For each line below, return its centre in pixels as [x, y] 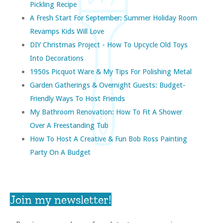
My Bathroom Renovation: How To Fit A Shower [106, 111]
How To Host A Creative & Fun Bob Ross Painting [109, 138]
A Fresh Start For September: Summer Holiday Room [113, 17]
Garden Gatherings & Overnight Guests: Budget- [108, 85]
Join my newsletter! [61, 199]
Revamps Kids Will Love [67, 31]
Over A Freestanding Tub [69, 125]
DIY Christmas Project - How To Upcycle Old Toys [109, 44]
